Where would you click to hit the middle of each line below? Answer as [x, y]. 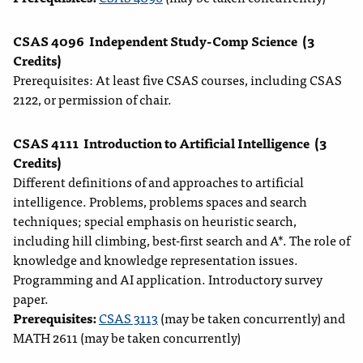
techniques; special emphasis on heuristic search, [155, 221]
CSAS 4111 [46, 143]
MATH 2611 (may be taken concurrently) [127, 337]
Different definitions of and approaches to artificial [158, 182]
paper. [31, 299]
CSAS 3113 [128, 318]
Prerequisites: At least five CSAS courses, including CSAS [177, 80]
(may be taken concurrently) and [252, 318]
